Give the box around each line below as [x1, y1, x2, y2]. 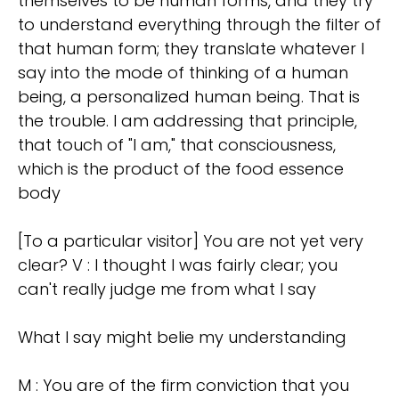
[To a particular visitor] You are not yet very [18, 230, 363, 253]
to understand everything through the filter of [18, 13, 381, 37]
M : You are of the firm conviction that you [18, 374, 349, 397]
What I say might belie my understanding [18, 326, 346, 349]
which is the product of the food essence [18, 158, 344, 181]
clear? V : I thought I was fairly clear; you [18, 254, 338, 277]
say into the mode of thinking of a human [18, 61, 348, 85]
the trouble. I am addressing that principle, [18, 110, 357, 133]
